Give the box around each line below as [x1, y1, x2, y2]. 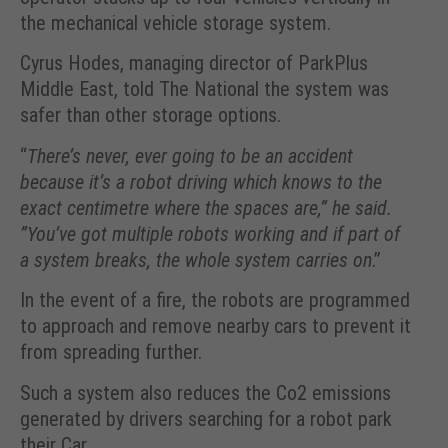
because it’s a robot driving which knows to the [20, 169, 382, 194]
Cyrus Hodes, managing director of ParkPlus [20, 51, 368, 76]
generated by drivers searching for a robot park [20, 406, 392, 431]
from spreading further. [20, 340, 202, 365]
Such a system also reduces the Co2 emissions [20, 380, 391, 405]
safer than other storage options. [20, 103, 281, 128]
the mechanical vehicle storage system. [20, 10, 331, 35]
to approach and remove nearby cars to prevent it [20, 314, 411, 339]
